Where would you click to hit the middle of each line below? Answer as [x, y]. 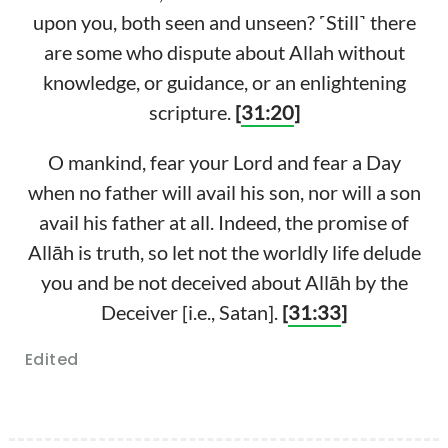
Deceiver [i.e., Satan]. [191, 312]
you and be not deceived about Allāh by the [224, 282]
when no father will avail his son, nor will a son [224, 192]
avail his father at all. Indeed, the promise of [224, 222]
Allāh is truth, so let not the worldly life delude [224, 252]
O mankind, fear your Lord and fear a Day [224, 162]
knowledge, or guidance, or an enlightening [224, 82]
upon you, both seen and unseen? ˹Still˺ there [224, 22]
